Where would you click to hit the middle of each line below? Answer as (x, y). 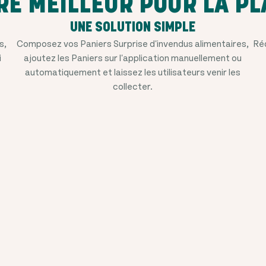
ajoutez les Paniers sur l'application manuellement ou (133, 57)
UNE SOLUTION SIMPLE (133, 27)
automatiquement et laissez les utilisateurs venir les (133, 72)
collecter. (133, 86)
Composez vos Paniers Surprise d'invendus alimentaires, (133, 43)
